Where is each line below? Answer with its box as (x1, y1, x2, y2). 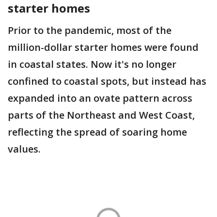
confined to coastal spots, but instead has (8, 75, 206, 88)
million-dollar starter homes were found (8, 41, 199, 54)
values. (8, 142, 43, 156)
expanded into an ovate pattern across (8, 92, 192, 105)
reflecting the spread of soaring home (8, 125, 187, 139)
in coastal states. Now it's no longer (8, 58, 176, 71)
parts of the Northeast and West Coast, (8, 108, 195, 122)
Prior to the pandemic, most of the (8, 24, 171, 37)
